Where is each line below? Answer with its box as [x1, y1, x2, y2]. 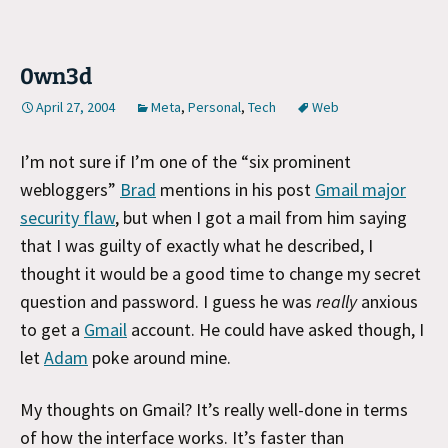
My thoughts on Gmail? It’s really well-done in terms [20, 397, 408, 421]
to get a [20, 317, 84, 341]
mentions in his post [156, 177, 315, 201]
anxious [357, 289, 418, 313]
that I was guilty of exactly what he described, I [20, 233, 373, 257]
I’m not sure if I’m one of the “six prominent [20, 149, 351, 173]
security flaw [20, 205, 115, 229]
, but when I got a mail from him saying [115, 205, 407, 229]
